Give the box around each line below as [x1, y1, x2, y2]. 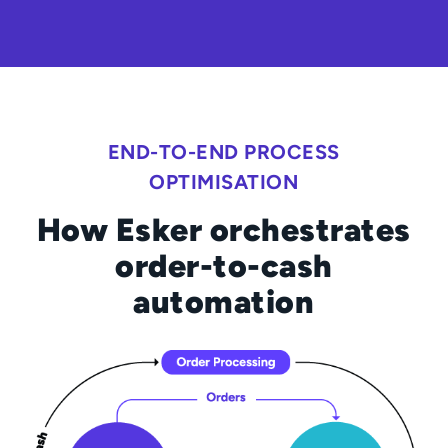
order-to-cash [115, 247, 333, 286]
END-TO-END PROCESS [107, 140, 340, 165]
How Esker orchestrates [36, 211, 411, 250]
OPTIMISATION [149, 170, 299, 195]
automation [133, 283, 315, 322]
